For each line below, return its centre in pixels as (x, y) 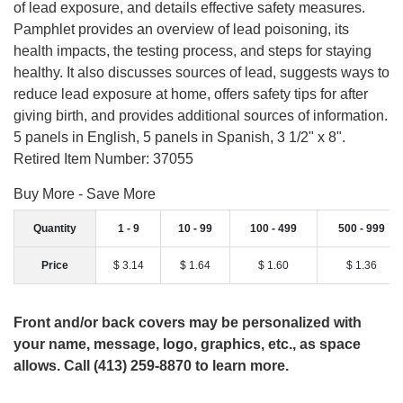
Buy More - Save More (85, 193)
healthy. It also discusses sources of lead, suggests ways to (201, 72)
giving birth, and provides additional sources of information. (201, 115)
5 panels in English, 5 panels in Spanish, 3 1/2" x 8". (179, 137)
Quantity (55, 228)
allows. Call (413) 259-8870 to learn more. (151, 365)
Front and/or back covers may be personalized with (188, 322)
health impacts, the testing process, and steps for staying (193, 50)
